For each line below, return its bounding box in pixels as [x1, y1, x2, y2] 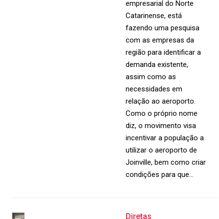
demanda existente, [126, 60, 189, 69]
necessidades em [126, 85, 183, 93]
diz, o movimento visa [126, 121, 197, 130]
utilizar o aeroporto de [126, 146, 197, 154]
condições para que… [126, 170, 194, 179]
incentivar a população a [126, 133, 204, 142]
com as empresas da [126, 36, 195, 44]
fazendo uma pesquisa [126, 23, 200, 32]
